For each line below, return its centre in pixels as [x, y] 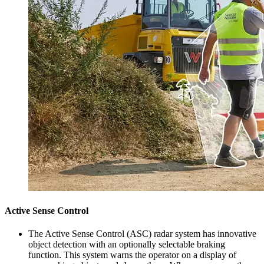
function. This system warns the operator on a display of [132, 255]
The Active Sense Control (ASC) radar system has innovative [142, 234]
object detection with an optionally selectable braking [127, 245]
